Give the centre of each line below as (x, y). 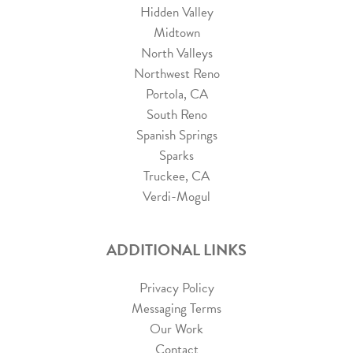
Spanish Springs (176, 136)
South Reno (176, 115)
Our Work (176, 329)
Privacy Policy (176, 288)
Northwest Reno (176, 74)
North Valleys (176, 54)
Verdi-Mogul (176, 197)
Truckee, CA (176, 176)
